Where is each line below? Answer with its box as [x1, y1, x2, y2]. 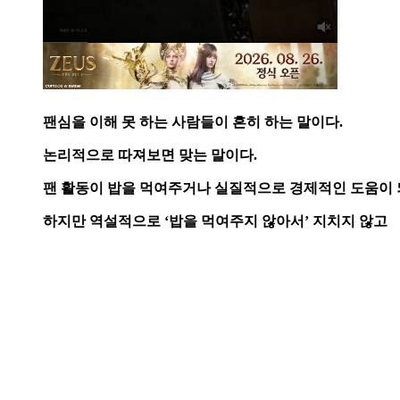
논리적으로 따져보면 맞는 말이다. [43, 147, 257, 163]
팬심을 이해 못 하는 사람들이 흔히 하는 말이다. [43, 114, 343, 130]
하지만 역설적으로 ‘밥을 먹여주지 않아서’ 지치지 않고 [43, 213, 387, 229]
